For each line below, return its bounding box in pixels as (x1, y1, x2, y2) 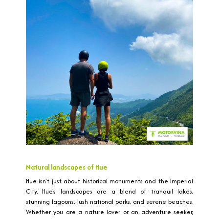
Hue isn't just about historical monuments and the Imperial (26, 176, 193, 186)
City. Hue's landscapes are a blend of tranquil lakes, (26, 187, 193, 196)
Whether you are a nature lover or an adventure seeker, (26, 207, 193, 217)
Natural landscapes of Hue (26, 162, 108, 172)
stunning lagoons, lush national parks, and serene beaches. (26, 197, 193, 206)
